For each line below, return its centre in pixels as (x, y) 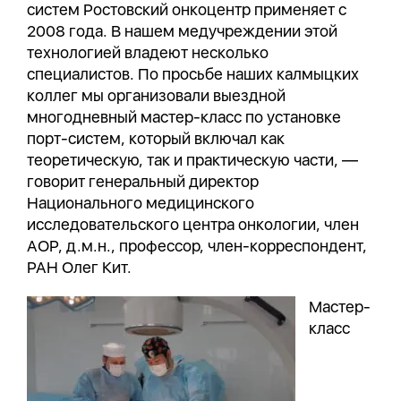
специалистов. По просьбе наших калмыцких (193, 74)
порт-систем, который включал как (156, 138)
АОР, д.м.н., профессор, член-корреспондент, (197, 246)
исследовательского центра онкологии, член (193, 224)
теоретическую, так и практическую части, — (192, 160)
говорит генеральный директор (143, 181)
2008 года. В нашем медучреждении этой (182, 31)
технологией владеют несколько (148, 52)
